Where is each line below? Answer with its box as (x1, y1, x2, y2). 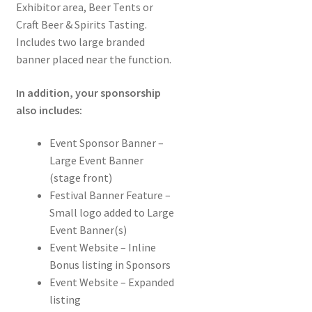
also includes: (15, 102, 82, 117)
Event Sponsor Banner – (49, 136, 164, 150)
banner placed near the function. (15, 52, 171, 66)
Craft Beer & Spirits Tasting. (15, 17, 147, 31)
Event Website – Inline (49, 240, 156, 255)
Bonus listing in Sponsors (49, 258, 171, 272)
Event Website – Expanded (49, 275, 174, 290)
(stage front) (49, 171, 112, 185)
